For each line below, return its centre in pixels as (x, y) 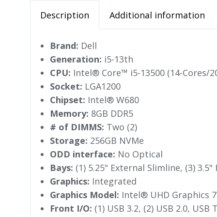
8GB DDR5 (111, 114)
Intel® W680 (112, 100)
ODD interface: (83, 154)
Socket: (66, 86)
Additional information (157, 15)
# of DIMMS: (77, 127)
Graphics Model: (85, 195)
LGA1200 (101, 86)
